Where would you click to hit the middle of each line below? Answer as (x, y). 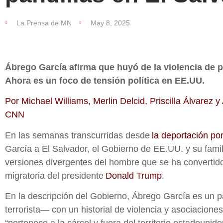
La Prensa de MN (44, 23)
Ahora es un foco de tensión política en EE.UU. (105, 81)
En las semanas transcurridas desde (78, 135)
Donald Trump (134, 175)
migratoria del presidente (55, 175)
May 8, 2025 (110, 23)
